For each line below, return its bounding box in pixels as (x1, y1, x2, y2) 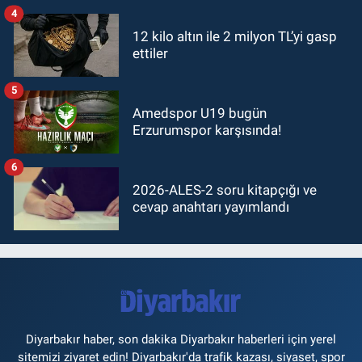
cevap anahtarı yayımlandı (133, 198, 289, 215)
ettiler (133, 44, 168, 61)
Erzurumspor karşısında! (133, 121, 281, 138)
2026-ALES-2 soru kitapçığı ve (133, 181, 317, 198)
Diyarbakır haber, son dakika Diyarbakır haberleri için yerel (26, 332, 336, 347)
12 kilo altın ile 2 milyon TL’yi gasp (133, 27, 337, 44)
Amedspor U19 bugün (133, 104, 267, 121)
